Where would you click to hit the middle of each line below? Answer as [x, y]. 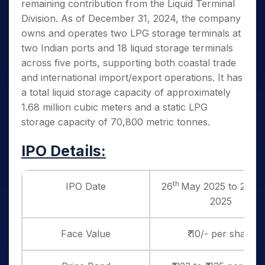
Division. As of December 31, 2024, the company [131, 18]
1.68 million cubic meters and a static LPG [114, 107]
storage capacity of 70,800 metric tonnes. [116, 122]
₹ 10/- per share [221, 234]
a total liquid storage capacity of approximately [126, 92]
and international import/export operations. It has [132, 77]
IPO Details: [64, 151]
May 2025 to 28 [216, 186]
